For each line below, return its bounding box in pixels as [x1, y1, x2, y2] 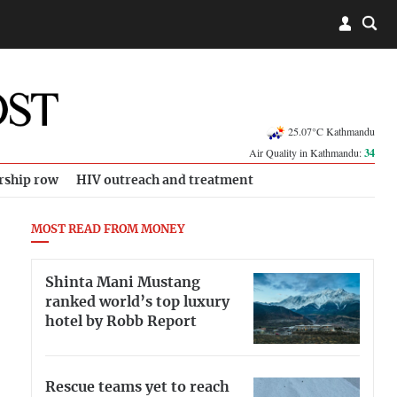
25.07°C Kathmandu [288, 123, 375, 138]
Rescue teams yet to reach [45, 379, 230, 394]
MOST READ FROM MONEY [31, 224, 184, 236]
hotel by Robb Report [45, 314, 197, 329]
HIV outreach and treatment [76, 174, 253, 187]
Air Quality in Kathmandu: [249, 145, 364, 160]
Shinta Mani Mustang [45, 275, 200, 290]
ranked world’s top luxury [45, 294, 230, 309]
